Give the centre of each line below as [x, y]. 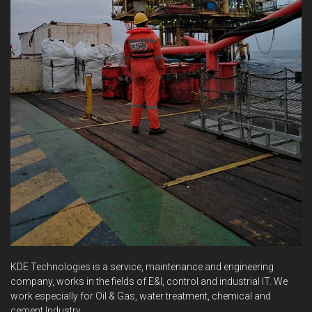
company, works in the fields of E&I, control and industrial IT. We [149, 281]
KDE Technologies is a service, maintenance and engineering [142, 266]
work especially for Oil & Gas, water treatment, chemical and [141, 296]
